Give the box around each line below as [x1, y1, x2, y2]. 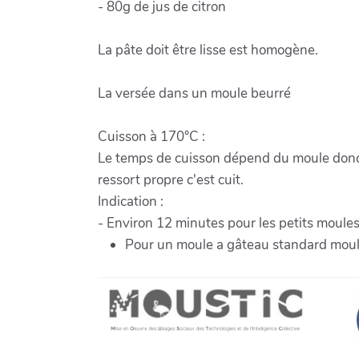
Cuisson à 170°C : [98, 127, 205, 146]
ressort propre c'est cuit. [98, 170, 244, 189]
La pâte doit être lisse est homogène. [98, 40, 318, 59]
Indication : [98, 192, 163, 211]
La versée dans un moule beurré [98, 83, 291, 103]
